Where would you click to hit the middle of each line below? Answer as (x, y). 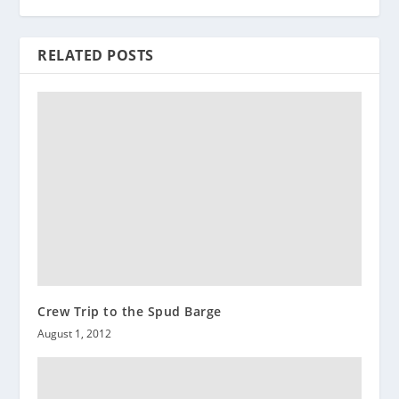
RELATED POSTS (96, 56)
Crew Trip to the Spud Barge (130, 311)
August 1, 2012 (75, 333)
